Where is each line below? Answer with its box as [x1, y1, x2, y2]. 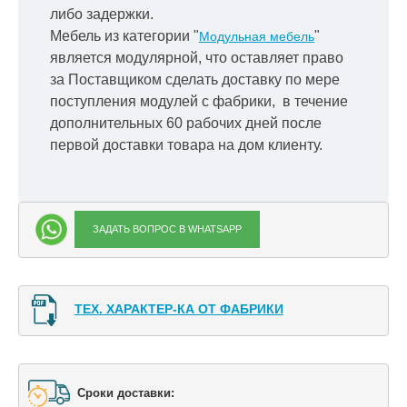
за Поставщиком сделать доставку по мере [50, 71, 340, 87]
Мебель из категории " [50, 27, 199, 44]
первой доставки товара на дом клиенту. [50, 136, 323, 153]
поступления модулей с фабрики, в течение [50, 93, 348, 109]
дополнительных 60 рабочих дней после [50, 114, 322, 131]
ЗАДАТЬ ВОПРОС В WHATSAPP [92, 223, 242, 234]
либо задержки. [50, 5, 154, 22]
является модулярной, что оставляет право [50, 49, 343, 65]
